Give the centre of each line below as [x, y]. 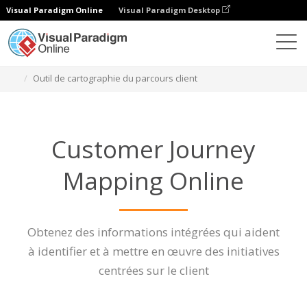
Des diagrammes [81, 62]
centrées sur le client [153, 270]
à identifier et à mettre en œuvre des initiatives [153, 251]
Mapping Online [153, 180]
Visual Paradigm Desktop [170, 10]
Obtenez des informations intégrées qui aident [153, 232]
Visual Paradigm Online [54, 10]
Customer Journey [153, 149]
